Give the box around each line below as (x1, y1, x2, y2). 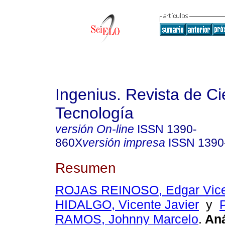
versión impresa (82, 136, 165, 149)
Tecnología (55, 104, 134, 122)
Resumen (55, 159, 116, 176)
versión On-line (55, 123, 134, 136)
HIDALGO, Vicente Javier (55, 197, 199, 212)
